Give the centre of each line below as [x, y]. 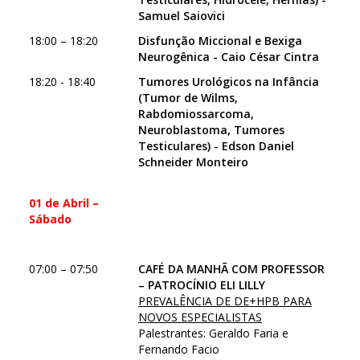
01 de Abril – [64, 203]
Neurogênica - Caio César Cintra [229, 57]
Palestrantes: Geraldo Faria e [213, 333]
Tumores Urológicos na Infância [229, 82]
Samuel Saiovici [182, 16]
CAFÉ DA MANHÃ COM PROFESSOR [231, 269]
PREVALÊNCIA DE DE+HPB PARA [225, 301]
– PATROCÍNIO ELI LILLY [202, 285]
